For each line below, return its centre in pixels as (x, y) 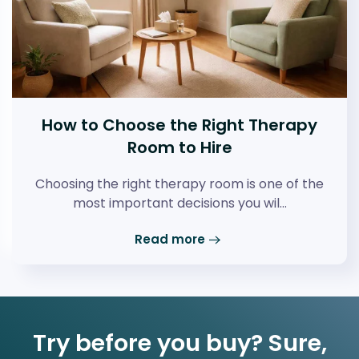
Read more (169, 239)
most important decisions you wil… (179, 204)
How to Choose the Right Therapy (179, 125)
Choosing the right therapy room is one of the (179, 184)
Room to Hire (179, 148)
